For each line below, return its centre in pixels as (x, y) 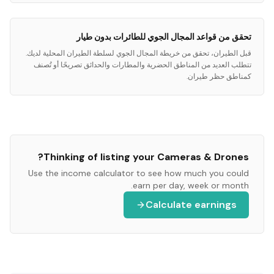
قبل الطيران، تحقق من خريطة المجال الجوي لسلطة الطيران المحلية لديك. (139, 53)
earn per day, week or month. (191, 185)
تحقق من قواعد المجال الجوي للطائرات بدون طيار (164, 37)
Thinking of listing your (100, 157)
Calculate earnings (191, 205)
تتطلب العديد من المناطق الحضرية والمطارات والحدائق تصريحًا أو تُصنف (143, 65)
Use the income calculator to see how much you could (139, 173)
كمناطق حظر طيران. (219, 76)
